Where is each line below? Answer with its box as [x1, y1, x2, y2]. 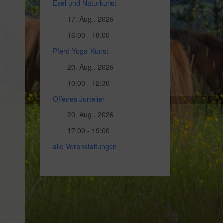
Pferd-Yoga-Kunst [53, 46, 109, 56]
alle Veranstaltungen [53, 141, 117, 151]
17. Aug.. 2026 [67, 14, 114, 24]
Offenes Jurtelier [53, 94, 105, 104]
